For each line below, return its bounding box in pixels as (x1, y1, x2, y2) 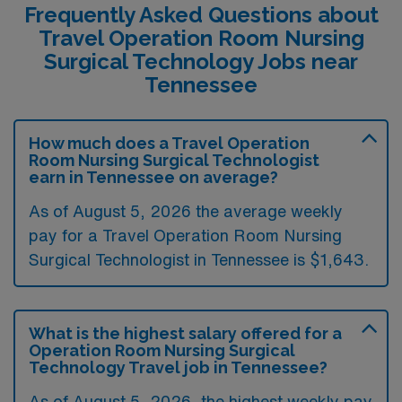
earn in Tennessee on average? (29, 167, 278, 187)
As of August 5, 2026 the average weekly (29, 202, 343, 219)
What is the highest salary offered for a (29, 323, 342, 343)
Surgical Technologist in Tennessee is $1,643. (29, 250, 369, 267)
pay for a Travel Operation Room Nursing (29, 226, 342, 243)
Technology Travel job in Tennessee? (29, 357, 328, 377)
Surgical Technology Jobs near (44, 48, 358, 74)
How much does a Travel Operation (29, 133, 310, 153)
